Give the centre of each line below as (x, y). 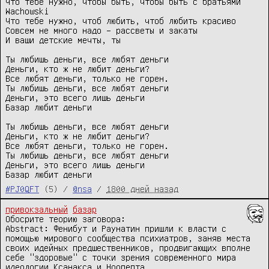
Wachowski (27, 11)
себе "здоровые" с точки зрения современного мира (121, 257)
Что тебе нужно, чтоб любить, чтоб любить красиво (121, 21)
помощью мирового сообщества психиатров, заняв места (128, 238)
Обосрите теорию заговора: (65, 219)
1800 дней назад (142, 189)
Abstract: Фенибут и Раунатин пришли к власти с (116, 228)
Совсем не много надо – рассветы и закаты (101, 30)
